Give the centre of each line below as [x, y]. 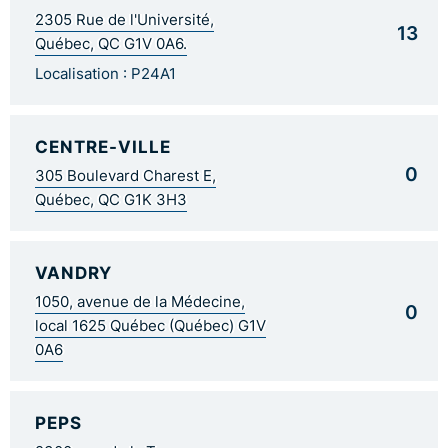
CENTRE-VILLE [103, 146]
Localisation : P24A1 [105, 73]
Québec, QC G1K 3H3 [111, 199]
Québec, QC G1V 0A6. [111, 43]
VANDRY [73, 272]
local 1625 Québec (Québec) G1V [150, 325]
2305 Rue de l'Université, [124, 19]
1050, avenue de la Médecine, [140, 301]
